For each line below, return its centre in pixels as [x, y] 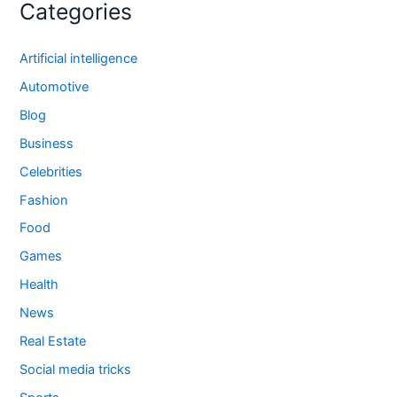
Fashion [44, 200]
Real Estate [53, 342]
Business [47, 143]
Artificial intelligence [79, 58]
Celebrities [51, 171]
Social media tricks [76, 370]
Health [39, 285]
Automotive [54, 86]
